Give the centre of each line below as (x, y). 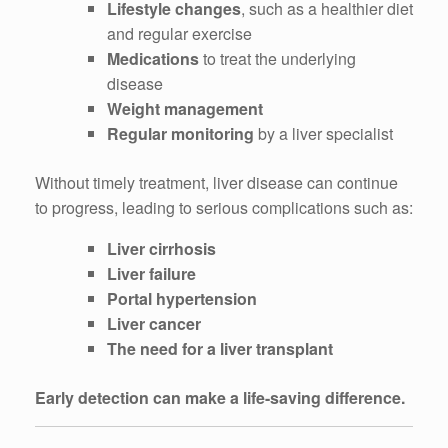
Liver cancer (154, 323)
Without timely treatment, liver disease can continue (216, 182)
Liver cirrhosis (161, 248)
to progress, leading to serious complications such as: (224, 207)
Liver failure (151, 273)
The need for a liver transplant (220, 348)
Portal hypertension (182, 298)
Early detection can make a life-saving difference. (220, 397)
